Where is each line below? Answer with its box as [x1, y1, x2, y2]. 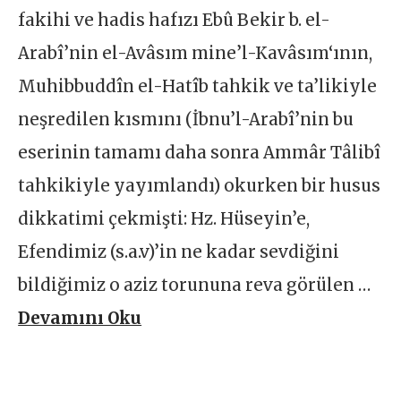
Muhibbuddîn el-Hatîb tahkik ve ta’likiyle [18, 75, 378, 97]
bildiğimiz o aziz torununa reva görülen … [18, 274, 371, 295]
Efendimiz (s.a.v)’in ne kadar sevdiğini [18, 241, 340, 262]
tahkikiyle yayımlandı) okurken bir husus [18, 175, 381, 196]
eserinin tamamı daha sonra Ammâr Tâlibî [18, 141, 381, 163]
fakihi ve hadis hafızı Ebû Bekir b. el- [18, 9, 331, 30]
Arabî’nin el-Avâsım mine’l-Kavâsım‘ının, [18, 42, 373, 64]
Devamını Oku [18, 307, 142, 328]
